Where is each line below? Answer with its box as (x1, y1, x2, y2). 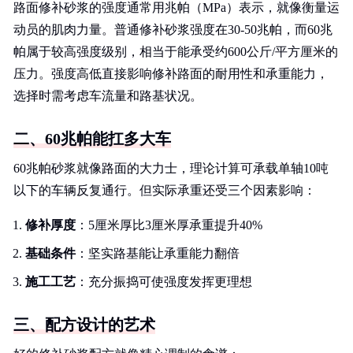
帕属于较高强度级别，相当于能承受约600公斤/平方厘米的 (13, 45, 338, 58)
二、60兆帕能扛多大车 (13, 130, 171, 147)
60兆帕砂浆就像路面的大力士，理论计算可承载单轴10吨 (13, 162, 329, 175)
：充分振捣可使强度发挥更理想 (76, 275, 252, 288)
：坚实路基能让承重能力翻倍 (76, 247, 240, 260)
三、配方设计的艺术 (13, 316, 155, 333)
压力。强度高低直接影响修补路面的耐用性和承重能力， (13, 67, 329, 80)
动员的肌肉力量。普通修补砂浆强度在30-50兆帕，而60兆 (13, 23, 333, 36)
